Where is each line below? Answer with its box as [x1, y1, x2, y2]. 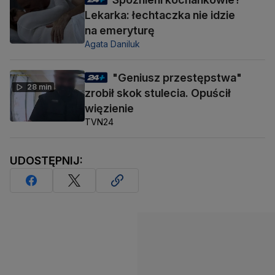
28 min [27, 82, 52, 92]
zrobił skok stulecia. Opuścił [85, 87, 231, 100]
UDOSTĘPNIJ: [10, 154, 83, 168]
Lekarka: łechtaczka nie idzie [85, 9, 235, 22]
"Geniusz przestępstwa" [112, 71, 242, 85]
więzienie [85, 102, 134, 115]
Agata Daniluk [85, 39, 140, 50]
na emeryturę [85, 24, 155, 37]
